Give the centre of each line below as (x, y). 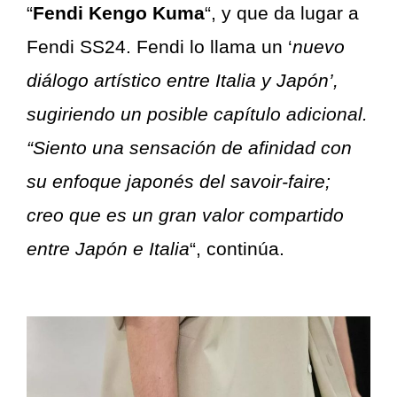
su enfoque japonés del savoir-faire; (179, 182)
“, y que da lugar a (282, 13)
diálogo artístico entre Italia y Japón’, (183, 81)
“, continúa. (237, 249)
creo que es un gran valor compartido (185, 215)
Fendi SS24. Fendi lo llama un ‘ (160, 47)
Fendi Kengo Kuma (119, 13)
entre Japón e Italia (108, 249)
